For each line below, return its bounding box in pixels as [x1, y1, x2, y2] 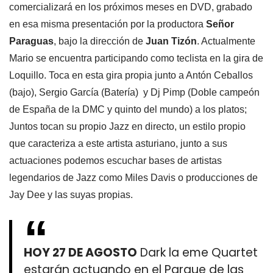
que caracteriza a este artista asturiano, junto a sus [9, 138, 227, 149]
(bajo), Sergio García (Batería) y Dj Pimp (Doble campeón [9, 87, 260, 97]
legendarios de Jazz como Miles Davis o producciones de [9, 172, 258, 183]
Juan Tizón [146, 36, 197, 46]
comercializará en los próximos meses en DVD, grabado [9, 2, 252, 12]
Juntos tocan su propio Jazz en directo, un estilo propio [9, 121, 246, 132]
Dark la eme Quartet [137, 244, 258, 261]
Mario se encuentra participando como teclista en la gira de [9, 53, 263, 63]
